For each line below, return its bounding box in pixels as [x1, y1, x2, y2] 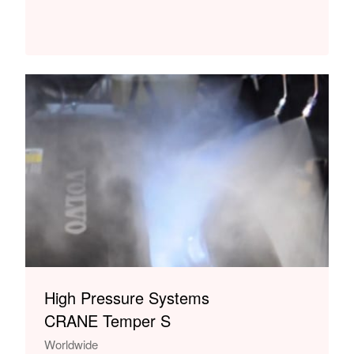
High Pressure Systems [44, 285, 209, 309]
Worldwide [44, 335, 98, 352]
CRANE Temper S [44, 308, 171, 332]
